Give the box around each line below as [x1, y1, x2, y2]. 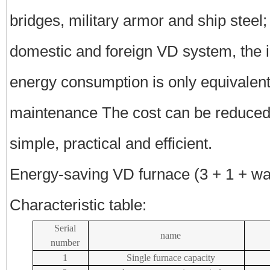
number [50, 237, 80, 248]
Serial [54, 222, 76, 233]
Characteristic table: [10, 196, 146, 213]
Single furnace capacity [126, 252, 215, 263]
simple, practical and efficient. [10, 134, 212, 152]
